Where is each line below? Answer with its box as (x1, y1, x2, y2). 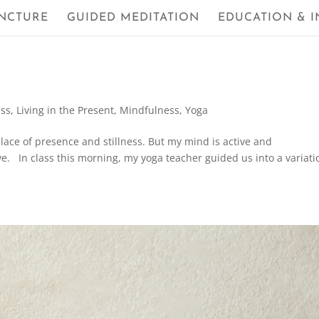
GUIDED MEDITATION (67, 12, 199, 23)
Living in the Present (16, 103, 115, 117)
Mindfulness (120, 103, 180, 117)
